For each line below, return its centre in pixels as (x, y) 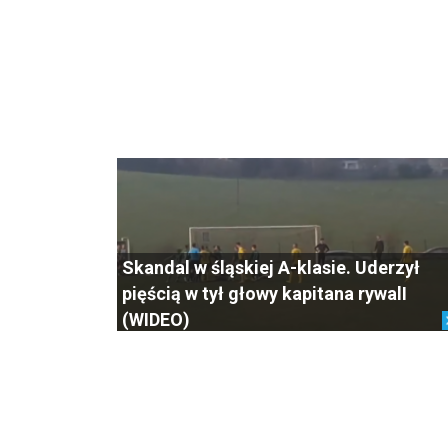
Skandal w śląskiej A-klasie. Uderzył (271, 267)
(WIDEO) (156, 319)
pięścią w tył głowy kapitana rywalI (264, 293)
